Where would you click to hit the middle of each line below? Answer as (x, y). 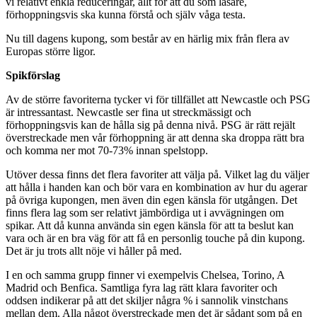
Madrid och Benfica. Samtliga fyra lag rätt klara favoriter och (142, 287)
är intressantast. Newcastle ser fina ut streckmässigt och (128, 112)
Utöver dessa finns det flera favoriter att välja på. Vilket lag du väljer (157, 174)
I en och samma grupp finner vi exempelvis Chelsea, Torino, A (145, 275)
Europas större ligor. (51, 51)
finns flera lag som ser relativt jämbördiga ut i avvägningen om (145, 212)
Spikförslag (33, 75)
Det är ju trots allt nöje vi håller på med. (94, 250)
